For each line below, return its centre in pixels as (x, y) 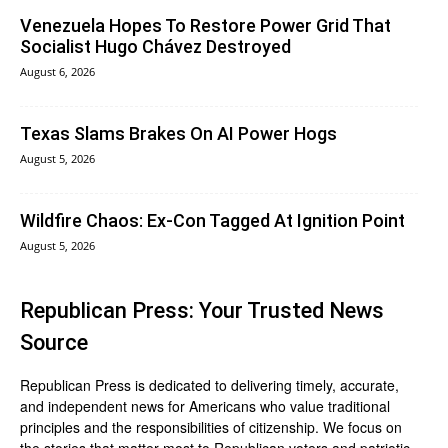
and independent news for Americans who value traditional (205, 406)
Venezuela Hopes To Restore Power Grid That (205, 26)
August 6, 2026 (57, 72)
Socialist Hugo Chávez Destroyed (155, 47)
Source (54, 343)
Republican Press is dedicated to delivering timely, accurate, (209, 385)
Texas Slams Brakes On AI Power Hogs (178, 134)
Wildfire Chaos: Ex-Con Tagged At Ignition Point (212, 221)
